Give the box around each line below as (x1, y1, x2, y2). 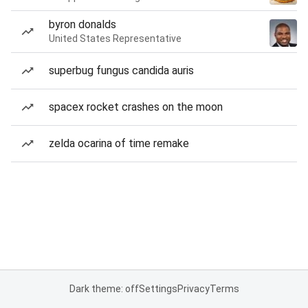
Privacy (177, 283, 210, 294)
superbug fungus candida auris (49, 64, 194, 77)
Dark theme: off (69, 283, 139, 294)
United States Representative (49, 33, 181, 44)
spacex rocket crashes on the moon (49, 100, 223, 113)
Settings (138, 283, 177, 294)
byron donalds (49, 18, 116, 31)
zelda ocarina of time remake (49, 137, 189, 150)
